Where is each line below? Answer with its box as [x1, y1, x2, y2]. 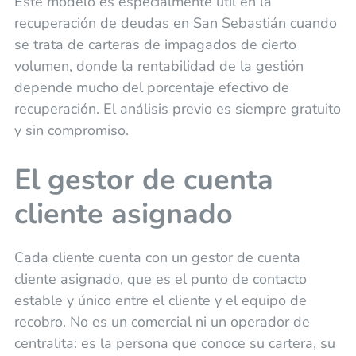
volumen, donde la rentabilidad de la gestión [14, 56, 304, 76]
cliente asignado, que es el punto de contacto [14, 269, 307, 289]
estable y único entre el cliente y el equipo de [14, 291, 307, 311]
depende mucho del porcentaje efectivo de [14, 78, 289, 98]
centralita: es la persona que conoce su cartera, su [14, 334, 335, 354]
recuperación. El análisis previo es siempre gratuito [14, 99, 341, 119]
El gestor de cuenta [14, 161, 273, 200]
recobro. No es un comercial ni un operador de [14, 312, 310, 332]
